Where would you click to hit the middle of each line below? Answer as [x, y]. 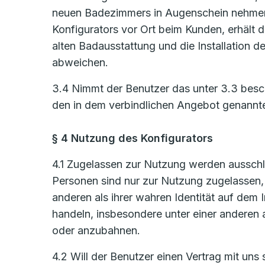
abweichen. [80, 62]
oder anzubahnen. [96, 230]
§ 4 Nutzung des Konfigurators [132, 138]
